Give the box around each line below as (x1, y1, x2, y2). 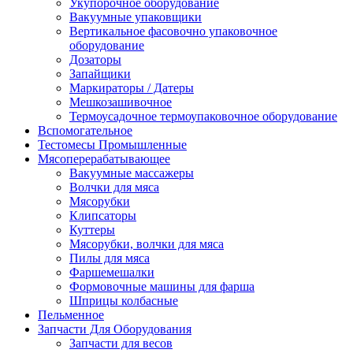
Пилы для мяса (69, 251, 150, 265)
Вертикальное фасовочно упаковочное (69, 24, 277, 38)
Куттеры (69, 222, 115, 236)
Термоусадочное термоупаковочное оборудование (69, 109, 337, 123)
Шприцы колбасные (69, 293, 178, 307)
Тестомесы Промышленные (38, 137, 187, 151)
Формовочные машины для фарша (69, 279, 255, 293)
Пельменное (38, 307, 104, 321)
